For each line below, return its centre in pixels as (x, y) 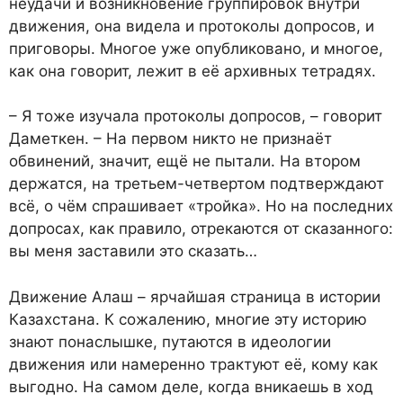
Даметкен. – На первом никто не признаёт (170, 139)
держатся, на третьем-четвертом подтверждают (197, 184)
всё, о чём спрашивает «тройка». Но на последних (201, 206)
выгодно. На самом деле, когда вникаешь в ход (191, 386)
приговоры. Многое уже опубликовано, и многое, (196, 48)
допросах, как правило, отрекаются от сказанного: (201, 229)
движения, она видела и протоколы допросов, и (192, 26)
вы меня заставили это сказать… (133, 251)
